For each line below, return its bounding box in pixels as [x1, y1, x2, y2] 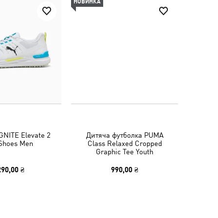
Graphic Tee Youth [96, 147, 153, 156]
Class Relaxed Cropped [87, 139, 162, 147]
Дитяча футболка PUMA [86, 131, 163, 139]
